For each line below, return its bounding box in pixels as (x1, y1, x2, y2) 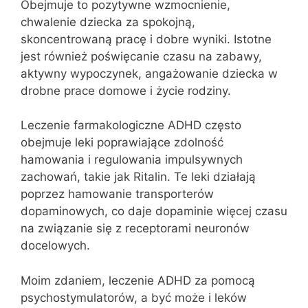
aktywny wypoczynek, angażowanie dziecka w (21, 66, 278, 80)
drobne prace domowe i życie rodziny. (21, 83, 231, 98)
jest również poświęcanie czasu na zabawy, (21, 49, 262, 63)
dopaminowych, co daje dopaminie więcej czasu (21, 204, 287, 218)
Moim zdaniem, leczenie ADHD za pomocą (21, 273, 255, 287)
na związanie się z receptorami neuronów (21, 221, 250, 235)
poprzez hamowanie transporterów (21, 187, 214, 201)
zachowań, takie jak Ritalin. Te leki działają (21, 170, 256, 184)
